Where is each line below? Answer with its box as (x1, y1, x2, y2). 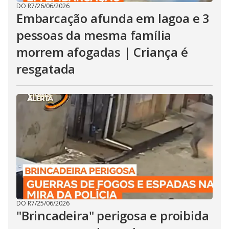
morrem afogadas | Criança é (16, 43, 188, 60)
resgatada (16, 60, 76, 77)
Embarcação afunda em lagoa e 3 (16, 10, 210, 27)
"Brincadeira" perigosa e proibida (16, 207, 209, 224)
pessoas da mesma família (16, 27, 172, 43)
